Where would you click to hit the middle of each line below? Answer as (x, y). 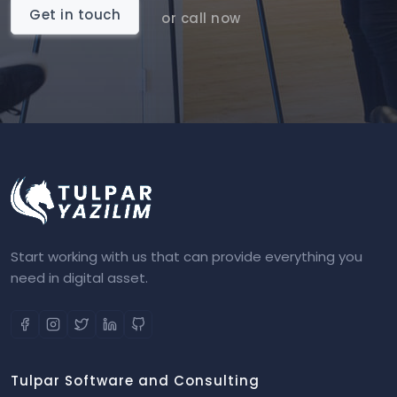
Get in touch (75, 15)
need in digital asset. (79, 278)
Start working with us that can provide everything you (187, 257)
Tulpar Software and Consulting (135, 381)
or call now (201, 18)
